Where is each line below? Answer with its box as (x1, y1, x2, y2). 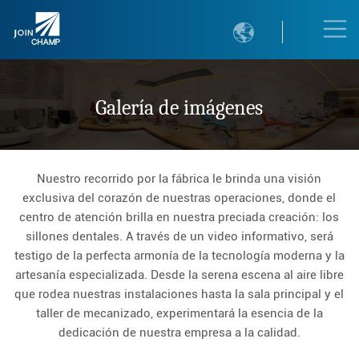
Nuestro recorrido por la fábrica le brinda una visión (37, 171, 322, 186)
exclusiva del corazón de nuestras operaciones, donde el (22, 190, 337, 205)
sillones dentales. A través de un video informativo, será (25, 228, 333, 244)
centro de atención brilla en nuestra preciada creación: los (19, 209, 340, 224)
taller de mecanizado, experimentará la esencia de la (35, 305, 323, 321)
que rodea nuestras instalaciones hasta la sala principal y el (14, 286, 345, 301)
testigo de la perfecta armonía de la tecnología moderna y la (14, 248, 345, 263)
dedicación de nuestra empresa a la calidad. (58, 325, 301, 340)
